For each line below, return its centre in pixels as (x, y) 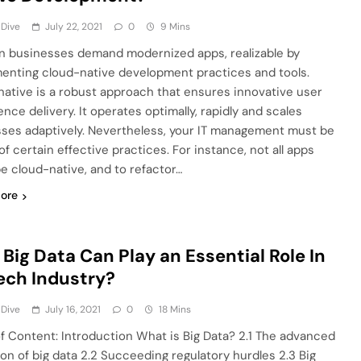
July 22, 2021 (74, 27)
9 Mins (176, 27)
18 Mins (175, 310)
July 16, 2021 (73, 310)
